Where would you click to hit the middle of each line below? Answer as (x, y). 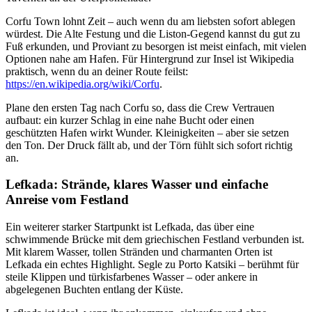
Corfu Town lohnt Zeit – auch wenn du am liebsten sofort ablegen (150, 21)
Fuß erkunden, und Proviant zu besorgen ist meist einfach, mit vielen (156, 46)
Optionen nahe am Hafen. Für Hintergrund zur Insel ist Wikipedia (150, 58)
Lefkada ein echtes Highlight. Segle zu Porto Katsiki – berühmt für (152, 265)
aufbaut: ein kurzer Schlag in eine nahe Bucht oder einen (130, 120)
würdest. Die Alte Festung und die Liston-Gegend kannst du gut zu (153, 33)
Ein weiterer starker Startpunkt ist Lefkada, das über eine (130, 227)
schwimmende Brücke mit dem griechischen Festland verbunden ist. (155, 240)
